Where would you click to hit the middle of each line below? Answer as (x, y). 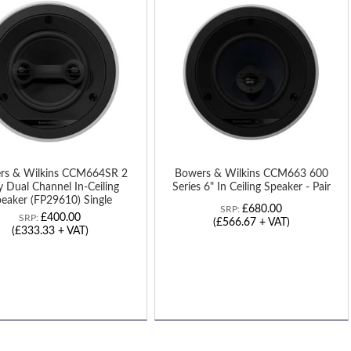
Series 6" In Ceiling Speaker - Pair (251, 188)
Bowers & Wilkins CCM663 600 (251, 174)
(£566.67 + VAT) (251, 223)
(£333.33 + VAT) (51, 232)
